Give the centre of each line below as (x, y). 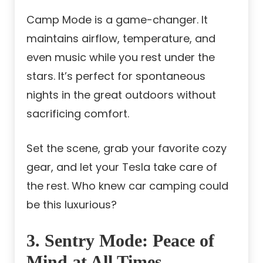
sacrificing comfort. (78, 113)
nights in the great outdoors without (121, 95)
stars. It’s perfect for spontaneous (116, 76)
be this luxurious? (72, 204)
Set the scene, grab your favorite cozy (127, 148)
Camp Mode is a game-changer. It (117, 19)
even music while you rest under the (121, 57)
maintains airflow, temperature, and (121, 38)
